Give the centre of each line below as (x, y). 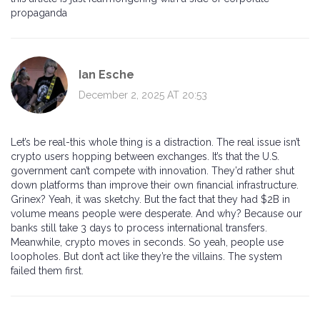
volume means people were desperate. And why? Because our (156, 214)
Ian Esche (106, 74)
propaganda (39, 13)
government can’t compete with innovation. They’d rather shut (152, 171)
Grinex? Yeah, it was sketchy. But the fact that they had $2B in (150, 200)
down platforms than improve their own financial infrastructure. (155, 185)
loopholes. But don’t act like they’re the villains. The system (146, 257)
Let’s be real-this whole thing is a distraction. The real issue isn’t (155, 142)
